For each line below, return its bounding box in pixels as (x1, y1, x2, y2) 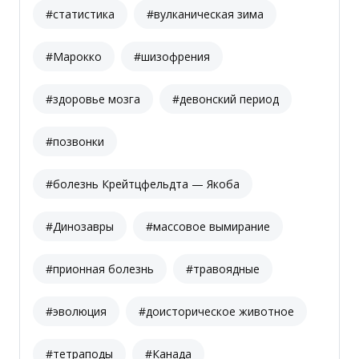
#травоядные (186, 261, 260, 277)
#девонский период (172, 91, 279, 107)
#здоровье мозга (46, 91, 140, 107)
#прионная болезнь (46, 261, 154, 277)
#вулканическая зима (147, 6, 264, 22)
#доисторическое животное (139, 304, 294, 320)
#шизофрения (134, 49, 210, 65)
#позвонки (46, 134, 104, 150)
